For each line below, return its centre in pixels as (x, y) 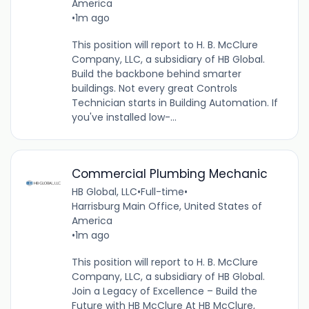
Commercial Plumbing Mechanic (169, 174)
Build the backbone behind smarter (156, 73)
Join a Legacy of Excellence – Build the (164, 291)
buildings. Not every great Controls (154, 88)
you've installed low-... (124, 117)
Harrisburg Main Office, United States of (167, 207)
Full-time (162, 192)
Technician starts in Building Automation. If (175, 102)
